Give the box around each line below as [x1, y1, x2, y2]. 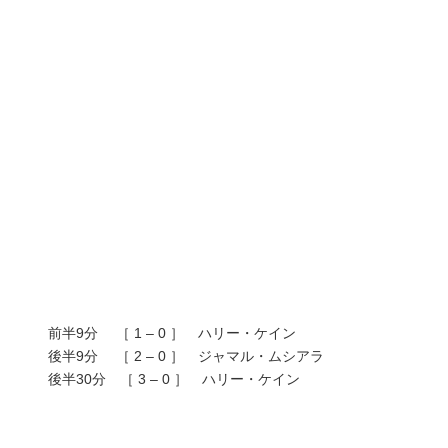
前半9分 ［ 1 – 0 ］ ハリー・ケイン [20, 324, 296, 341]
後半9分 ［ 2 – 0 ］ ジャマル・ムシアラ [20, 347, 324, 364]
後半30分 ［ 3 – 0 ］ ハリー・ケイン [20, 370, 300, 387]
